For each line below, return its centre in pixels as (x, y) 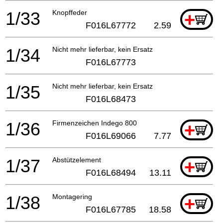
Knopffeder (70, 13)
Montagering (72, 197)
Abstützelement (77, 160)
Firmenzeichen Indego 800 (95, 123)
